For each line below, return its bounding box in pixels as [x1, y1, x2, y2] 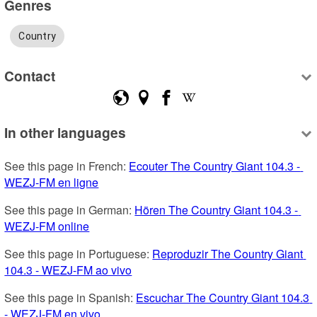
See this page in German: [4, 201, 135, 218]
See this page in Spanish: [4, 289, 137, 306]
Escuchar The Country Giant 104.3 [136, 289, 310, 306]
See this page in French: [4, 157, 129, 174]
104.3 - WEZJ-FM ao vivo [4, 261, 132, 278]
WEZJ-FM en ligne [4, 173, 99, 190]
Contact [4, 66, 56, 86]
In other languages [4, 122, 127, 142]
